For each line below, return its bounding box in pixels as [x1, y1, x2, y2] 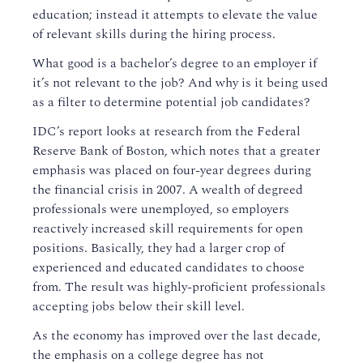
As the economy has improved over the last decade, [32, 326, 321, 346]
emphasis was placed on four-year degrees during [32, 160, 311, 181]
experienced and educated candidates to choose [32, 258, 305, 278]
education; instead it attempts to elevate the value [32, 5, 318, 25]
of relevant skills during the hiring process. [32, 24, 275, 45]
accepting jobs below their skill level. [32, 297, 245, 317]
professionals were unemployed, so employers [32, 199, 289, 220]
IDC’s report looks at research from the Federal [32, 122, 301, 142]
